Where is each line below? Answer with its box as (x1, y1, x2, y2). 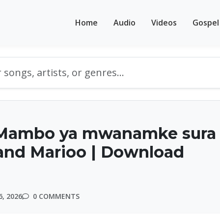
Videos (151, 17, 177, 28)
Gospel (192, 17, 219, 28)
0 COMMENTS (31, 192, 80, 201)
